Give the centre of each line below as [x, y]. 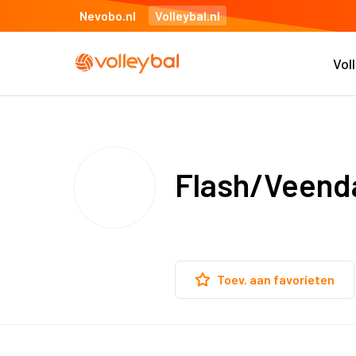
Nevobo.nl [108, 15]
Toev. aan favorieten [276, 279]
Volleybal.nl [188, 15]
